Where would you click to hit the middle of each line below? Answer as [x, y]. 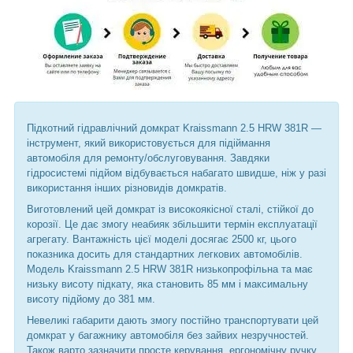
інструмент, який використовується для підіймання [149, 143]
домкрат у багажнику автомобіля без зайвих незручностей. [168, 335]
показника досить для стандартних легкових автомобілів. [165, 254]
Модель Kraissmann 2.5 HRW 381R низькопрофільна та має [170, 269]
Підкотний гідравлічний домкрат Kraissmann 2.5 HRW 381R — [174, 128]
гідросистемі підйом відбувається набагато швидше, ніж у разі [176, 173]
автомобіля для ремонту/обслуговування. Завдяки [148, 158]
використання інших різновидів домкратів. [127, 188]
